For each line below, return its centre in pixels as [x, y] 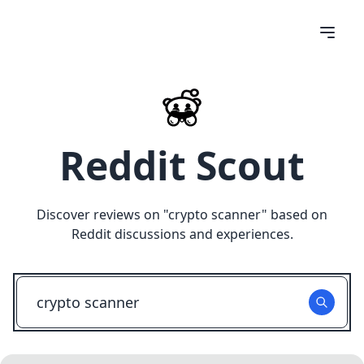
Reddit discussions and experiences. [182, 234]
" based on [295, 214]
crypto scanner [215, 214]
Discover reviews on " [102, 214]
